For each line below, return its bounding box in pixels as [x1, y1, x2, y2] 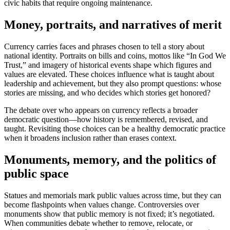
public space [4, 167, 69, 181]
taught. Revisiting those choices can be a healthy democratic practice [4, 124, 225, 133]
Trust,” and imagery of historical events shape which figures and [4, 61, 212, 70]
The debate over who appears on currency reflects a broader [4, 106, 198, 115]
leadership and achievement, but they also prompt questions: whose [4, 79, 221, 88]
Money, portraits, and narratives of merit [4, 18, 222, 32]
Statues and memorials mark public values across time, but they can [4, 191, 221, 200]
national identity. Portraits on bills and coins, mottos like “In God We [4, 51, 226, 61]
